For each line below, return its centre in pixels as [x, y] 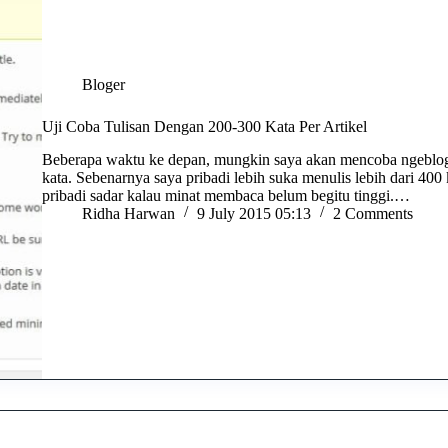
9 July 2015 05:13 [254, 213]
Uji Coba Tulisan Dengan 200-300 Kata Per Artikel [205, 127]
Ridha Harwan [129, 213]
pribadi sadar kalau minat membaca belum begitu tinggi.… [226, 195]
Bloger [104, 85]
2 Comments [373, 213]
